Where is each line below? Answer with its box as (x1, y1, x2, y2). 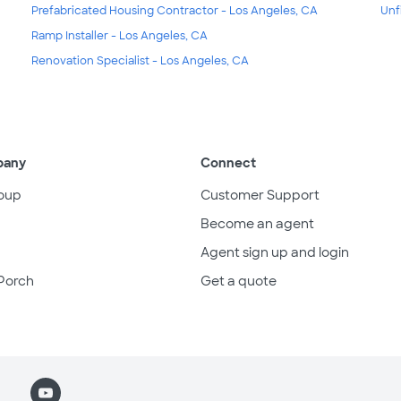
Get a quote (200, 272, 277, 289)
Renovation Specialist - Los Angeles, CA (30, 53, 249, 68)
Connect (200, 154, 256, 171)
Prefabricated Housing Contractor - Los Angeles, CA (30, 3, 318, 18)
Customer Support (200, 186, 320, 203)
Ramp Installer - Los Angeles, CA (30, 28, 208, 43)
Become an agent (200, 215, 314, 232)
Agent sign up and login (200, 243, 349, 260)
